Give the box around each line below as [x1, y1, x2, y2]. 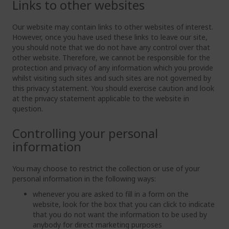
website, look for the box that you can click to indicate [33, 199, 215, 209]
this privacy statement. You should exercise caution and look [12, 83, 214, 93]
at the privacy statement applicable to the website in [12, 94, 189, 103]
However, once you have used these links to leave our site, [12, 32, 208, 42]
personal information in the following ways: [12, 174, 156, 184]
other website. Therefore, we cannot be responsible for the [12, 53, 210, 62]
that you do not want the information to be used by [33, 210, 207, 219]
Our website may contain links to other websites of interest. [12, 22, 213, 32]
